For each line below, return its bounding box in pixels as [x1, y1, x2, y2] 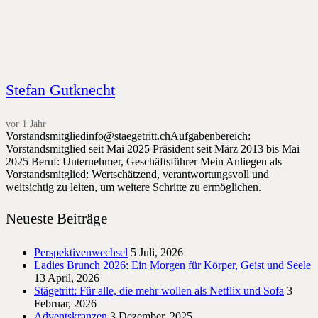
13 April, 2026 [34, 272, 99, 285]
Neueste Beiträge [6, 210, 107, 228]
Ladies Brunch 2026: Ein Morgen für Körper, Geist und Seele [34, 259, 311, 272]
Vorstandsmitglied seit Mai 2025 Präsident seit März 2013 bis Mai [6, 143, 300, 155]
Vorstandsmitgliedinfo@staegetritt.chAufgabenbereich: [6, 130, 251, 143]
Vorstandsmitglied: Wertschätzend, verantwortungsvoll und [6, 168, 269, 181]
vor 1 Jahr [6, 118, 46, 130]
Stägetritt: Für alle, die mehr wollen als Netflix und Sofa [34, 285, 284, 297]
